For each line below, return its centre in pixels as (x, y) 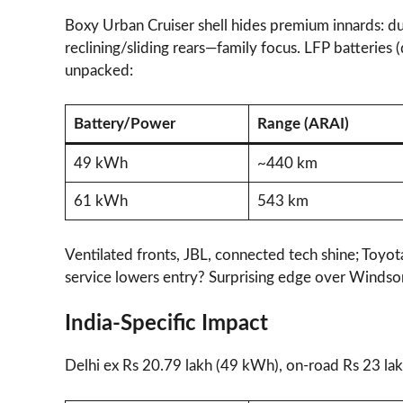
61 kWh (100, 201)
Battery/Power (124, 124)
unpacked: (99, 70)
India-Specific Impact (166, 324)
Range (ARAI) (303, 124)
